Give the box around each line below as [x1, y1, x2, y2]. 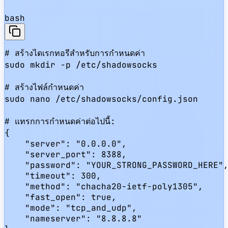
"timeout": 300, [5, 170, 101, 181]
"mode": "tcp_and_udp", [5, 203, 137, 213]
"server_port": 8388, [5, 149, 127, 160]
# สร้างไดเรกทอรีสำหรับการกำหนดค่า [5, 48, 145, 59]
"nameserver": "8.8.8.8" [5, 213, 142, 224]
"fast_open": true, [5, 192, 117, 203]
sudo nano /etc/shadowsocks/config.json [5, 94, 198, 104]
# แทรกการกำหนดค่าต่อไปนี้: [5, 116, 116, 127]
